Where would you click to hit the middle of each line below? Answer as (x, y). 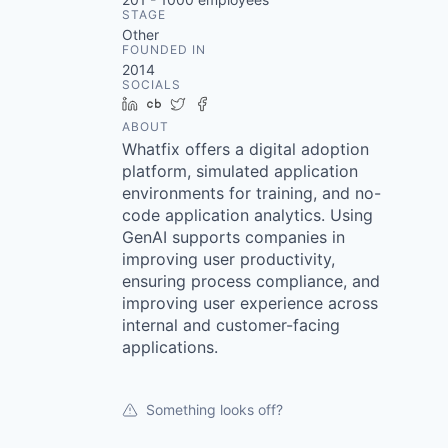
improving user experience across (250, 302)
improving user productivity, (228, 258)
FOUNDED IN (164, 49)
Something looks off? (214, 409)
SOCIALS (151, 84)
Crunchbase (208, 103)
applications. (170, 346)
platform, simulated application (240, 170)
